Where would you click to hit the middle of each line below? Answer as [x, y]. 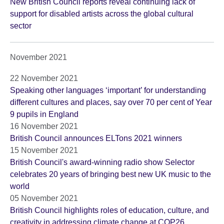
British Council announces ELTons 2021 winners [96, 138]
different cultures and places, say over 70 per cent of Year [111, 102]
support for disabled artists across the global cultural [102, 14]
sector [21, 26]
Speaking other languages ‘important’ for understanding [108, 90]
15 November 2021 [44, 150]
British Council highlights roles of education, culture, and [109, 210]
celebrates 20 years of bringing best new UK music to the [110, 174]
